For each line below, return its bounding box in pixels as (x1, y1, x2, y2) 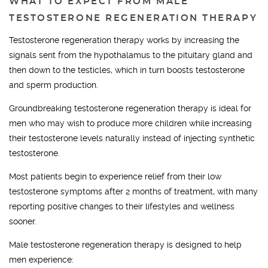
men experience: (9, 255, 74, 264)
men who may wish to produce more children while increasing (9, 118, 252, 128)
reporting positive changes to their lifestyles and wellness (9, 202, 234, 211)
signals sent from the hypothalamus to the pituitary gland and (9, 50, 252, 60)
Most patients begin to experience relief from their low (9, 172, 221, 181)
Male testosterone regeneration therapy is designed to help (9, 240, 242, 249)
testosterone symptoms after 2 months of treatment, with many (9, 187, 258, 196)
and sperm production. (9, 80, 98, 90)
